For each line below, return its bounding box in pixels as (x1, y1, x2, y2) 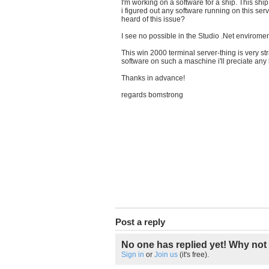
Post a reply (115, 217, 165, 227)
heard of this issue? (121, 15, 185, 23)
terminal (169, 49, 195, 57)
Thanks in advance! (121, 74, 185, 82)
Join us (154, 250, 178, 259)
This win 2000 (121, 49, 169, 57)
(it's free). (178, 250, 209, 259)
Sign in (121, 250, 144, 259)
